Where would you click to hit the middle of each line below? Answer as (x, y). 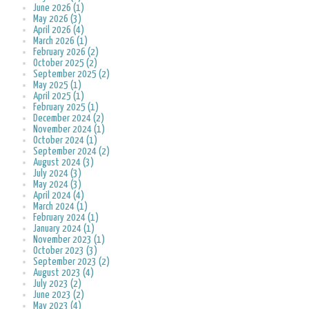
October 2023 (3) (65, 251)
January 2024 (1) (64, 229)
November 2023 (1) (69, 240)
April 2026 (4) (59, 30)
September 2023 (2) (71, 262)
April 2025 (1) (59, 97)
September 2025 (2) (71, 74)
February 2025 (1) (66, 108)
